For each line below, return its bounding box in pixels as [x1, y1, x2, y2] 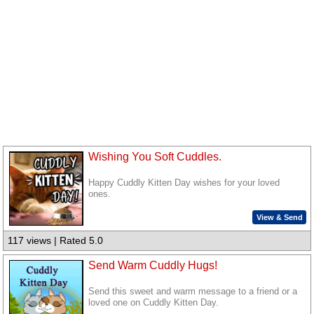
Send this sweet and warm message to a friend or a [88, 287, 298, 297]
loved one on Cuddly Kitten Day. [88, 298, 219, 308]
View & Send [256, 212, 303, 221]
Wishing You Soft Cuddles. [88, 151, 222, 163]
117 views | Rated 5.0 [8, 235, 104, 247]
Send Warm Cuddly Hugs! [88, 259, 218, 271]
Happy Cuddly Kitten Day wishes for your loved [88, 178, 280, 189]
